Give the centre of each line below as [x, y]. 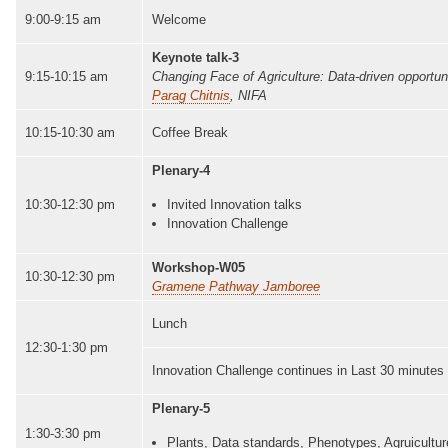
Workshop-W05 [198, 267]
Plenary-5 [181, 408]
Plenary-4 [181, 170]
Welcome [179, 19]
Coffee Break [190, 132]
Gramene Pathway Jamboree [236, 286]
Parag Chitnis [191, 95]
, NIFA [248, 95]
